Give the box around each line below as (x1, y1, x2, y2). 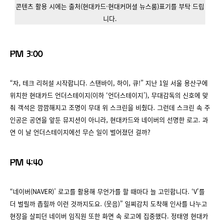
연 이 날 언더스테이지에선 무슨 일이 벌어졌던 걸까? (10, 127, 150, 137)
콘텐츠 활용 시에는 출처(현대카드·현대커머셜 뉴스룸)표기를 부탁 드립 (16, 1, 204, 11)
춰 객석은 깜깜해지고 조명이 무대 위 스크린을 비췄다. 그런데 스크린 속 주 (10, 102, 210, 112)
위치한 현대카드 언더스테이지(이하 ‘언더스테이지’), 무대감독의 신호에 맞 (10, 90, 208, 100)
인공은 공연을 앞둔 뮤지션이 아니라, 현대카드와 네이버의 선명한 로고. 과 (10, 114, 208, 124)
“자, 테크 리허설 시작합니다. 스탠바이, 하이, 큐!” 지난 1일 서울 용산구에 (10, 78, 208, 87)
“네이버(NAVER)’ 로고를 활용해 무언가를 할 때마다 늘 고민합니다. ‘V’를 (10, 186, 205, 196)
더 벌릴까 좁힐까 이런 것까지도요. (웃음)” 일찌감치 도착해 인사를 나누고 (10, 198, 207, 208)
